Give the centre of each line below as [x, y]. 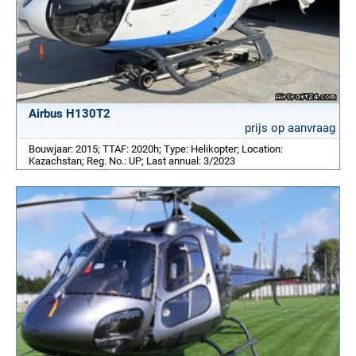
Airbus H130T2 [70, 114]
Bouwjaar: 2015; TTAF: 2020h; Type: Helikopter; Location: [156, 149]
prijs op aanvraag [290, 128]
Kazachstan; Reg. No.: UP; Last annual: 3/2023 [132, 161]
